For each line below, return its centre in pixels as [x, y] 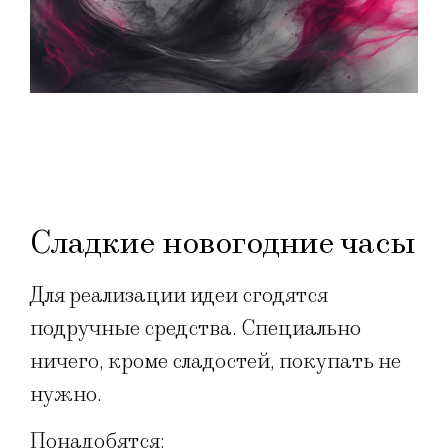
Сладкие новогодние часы [222, 243]
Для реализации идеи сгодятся [179, 295]
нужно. [68, 394]
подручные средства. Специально [195, 328]
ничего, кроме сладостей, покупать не [215, 361]
